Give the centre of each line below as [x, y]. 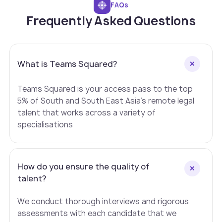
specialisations [45, 125]
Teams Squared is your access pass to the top [105, 89]
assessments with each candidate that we [97, 214]
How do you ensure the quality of [84, 167]
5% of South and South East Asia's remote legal [106, 101]
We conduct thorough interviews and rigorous [103, 202]
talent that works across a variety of [87, 113]
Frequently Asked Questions [111, 21]
